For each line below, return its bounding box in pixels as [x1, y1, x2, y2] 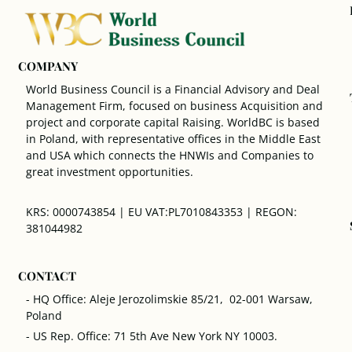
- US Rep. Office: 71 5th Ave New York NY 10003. [26, 328, 278, 343]
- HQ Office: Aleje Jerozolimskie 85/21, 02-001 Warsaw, [26, 291, 313, 306]
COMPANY [18, 58, 79, 75]
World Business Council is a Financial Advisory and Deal [26, 82, 321, 97]
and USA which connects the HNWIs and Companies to [26, 148, 314, 163]
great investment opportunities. [26, 164, 194, 180]
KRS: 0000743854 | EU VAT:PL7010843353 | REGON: [26, 204, 298, 220]
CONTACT [18, 267, 77, 284]
